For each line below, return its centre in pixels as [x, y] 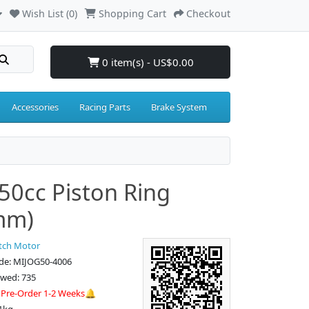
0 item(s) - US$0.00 [146, 62]
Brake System [179, 107]
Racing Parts [105, 107]
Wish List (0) [50, 13]
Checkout [208, 13]
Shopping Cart [132, 13]
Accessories [35, 107]
